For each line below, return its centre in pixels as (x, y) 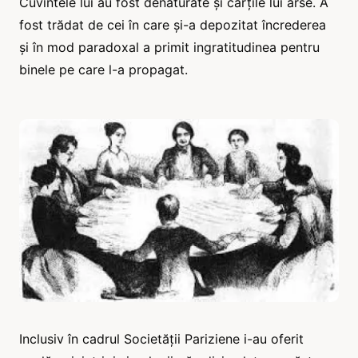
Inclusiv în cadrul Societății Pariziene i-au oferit (161, 338)
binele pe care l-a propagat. (103, 70)
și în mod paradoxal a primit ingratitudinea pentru (169, 48)
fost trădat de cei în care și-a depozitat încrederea (173, 25)
